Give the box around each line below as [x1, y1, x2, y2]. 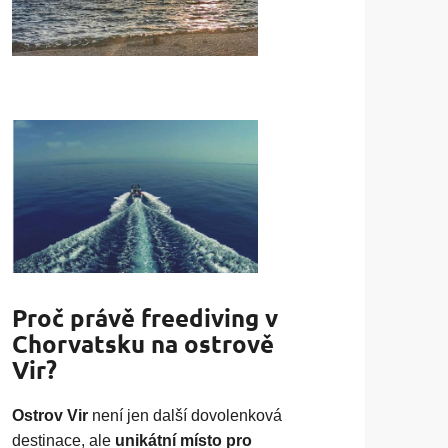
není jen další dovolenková [88, 407, 283, 425]
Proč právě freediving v [12, 302, 279, 334]
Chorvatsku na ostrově [12, 328, 275, 360]
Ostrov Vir [12, 407, 89, 425]
